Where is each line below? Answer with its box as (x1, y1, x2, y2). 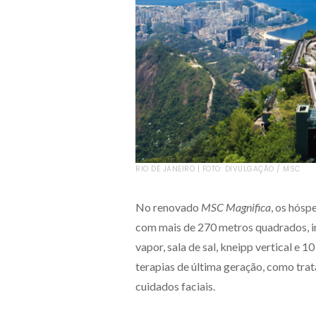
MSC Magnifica (201, 200, 271, 214)
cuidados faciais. (135, 279, 215, 293)
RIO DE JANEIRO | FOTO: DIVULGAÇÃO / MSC (135, 163, 300, 174)
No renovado (135, 200, 201, 214)
